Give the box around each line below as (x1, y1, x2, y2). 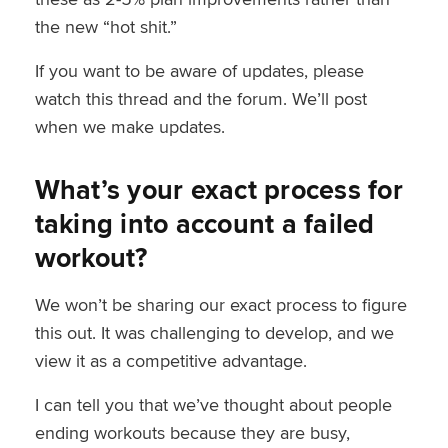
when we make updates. (34, 113, 225, 139)
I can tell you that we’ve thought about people (34, 391, 392, 417)
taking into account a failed (34, 203, 375, 243)
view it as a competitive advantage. (34, 347, 307, 373)
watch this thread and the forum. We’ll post (34, 85, 367, 111)
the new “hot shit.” (34, 13, 177, 39)
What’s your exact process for (34, 169, 403, 209)
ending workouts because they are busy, (34, 419, 350, 445)
